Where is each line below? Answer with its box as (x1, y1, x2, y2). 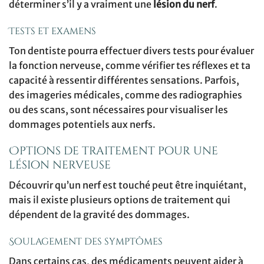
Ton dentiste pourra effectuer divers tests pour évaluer (9, 44, 254, 57)
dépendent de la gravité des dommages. (9, 209, 190, 220)
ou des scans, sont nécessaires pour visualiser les (9, 103, 228, 115)
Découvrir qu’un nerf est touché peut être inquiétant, (9, 179, 246, 191)
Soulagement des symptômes (9, 235, 163, 248)
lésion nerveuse (9, 157, 111, 173)
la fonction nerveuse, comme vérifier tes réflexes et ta (9, 59, 250, 71)
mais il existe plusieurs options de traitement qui (9, 194, 230, 206)
